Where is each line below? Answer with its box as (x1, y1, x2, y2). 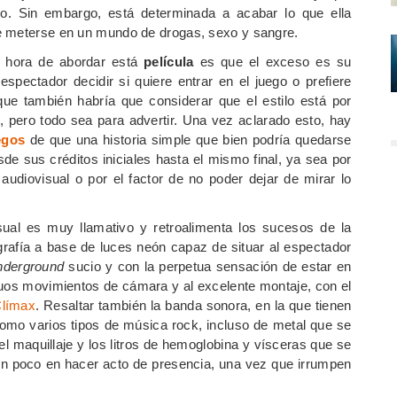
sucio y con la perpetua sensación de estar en (64, 258, 352, 274)
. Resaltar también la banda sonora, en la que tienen (35, 297, 352, 313)
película (144, 53, 194, 69)
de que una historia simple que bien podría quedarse (25, 131, 352, 147)
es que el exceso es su (193, 53, 352, 69)
